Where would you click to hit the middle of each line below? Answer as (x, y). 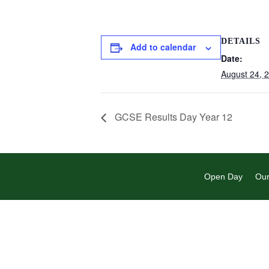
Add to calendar (163, 47)
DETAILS (241, 41)
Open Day (223, 177)
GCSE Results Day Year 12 (172, 117)
